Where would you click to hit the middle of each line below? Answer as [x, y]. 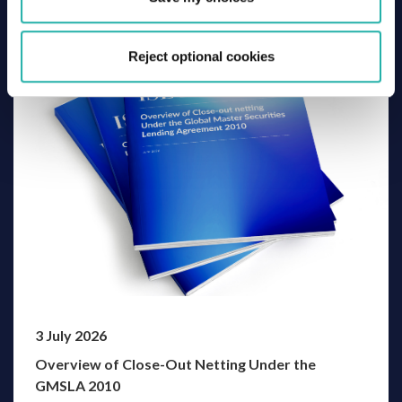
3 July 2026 [71, 335]
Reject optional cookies [201, 56]
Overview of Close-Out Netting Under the [175, 363]
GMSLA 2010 [78, 385]
